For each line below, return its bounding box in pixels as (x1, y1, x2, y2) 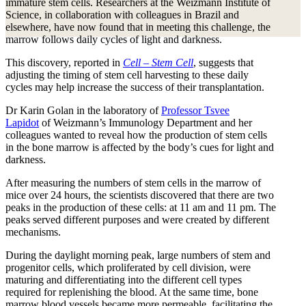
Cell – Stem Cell (123, 56, 193, 68)
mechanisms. (5, 225, 61, 238)
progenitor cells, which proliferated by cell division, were (5, 261, 251, 273)
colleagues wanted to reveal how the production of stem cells (5, 128, 267, 141)
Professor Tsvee (161, 104, 229, 116)
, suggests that (193, 56, 253, 68)
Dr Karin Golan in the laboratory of (5, 104, 161, 116)
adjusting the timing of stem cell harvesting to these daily (5, 68, 249, 81)
